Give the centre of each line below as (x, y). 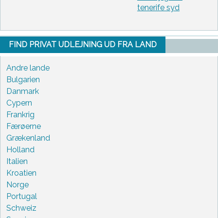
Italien (17, 161)
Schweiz (21, 208)
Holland (20, 149)
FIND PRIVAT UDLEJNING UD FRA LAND (83, 44)
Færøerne (24, 126)
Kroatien (21, 173)
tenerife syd (158, 8)
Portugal (22, 196)
